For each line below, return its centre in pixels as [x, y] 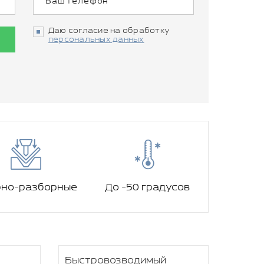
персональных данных [96, 40]
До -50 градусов [147, 188]
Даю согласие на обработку [109, 31]
